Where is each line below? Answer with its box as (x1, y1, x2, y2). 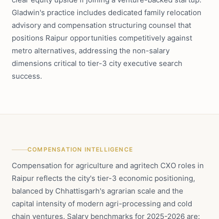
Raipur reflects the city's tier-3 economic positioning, (12, 174, 195, 183)
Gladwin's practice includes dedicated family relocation (12, 8, 201, 17)
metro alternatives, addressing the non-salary (12, 46, 170, 55)
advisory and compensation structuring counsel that (12, 21, 191, 30)
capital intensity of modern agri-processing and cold (12, 199, 192, 208)
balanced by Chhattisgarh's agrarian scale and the (12, 186, 183, 196)
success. (12, 71, 42, 81)
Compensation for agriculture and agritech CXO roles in (12, 161, 204, 170)
